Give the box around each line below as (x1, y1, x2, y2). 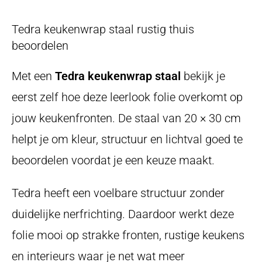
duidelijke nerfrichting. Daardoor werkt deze (12, 206, 234, 221)
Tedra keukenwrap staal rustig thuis (12, 22, 194, 36)
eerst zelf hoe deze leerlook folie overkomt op (12, 89, 243, 104)
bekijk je (181, 68, 225, 83)
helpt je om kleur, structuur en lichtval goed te (12, 132, 243, 146)
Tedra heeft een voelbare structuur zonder (12, 185, 225, 200)
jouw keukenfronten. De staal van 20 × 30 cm (12, 111, 241, 125)
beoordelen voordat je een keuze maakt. (12, 153, 215, 167)
